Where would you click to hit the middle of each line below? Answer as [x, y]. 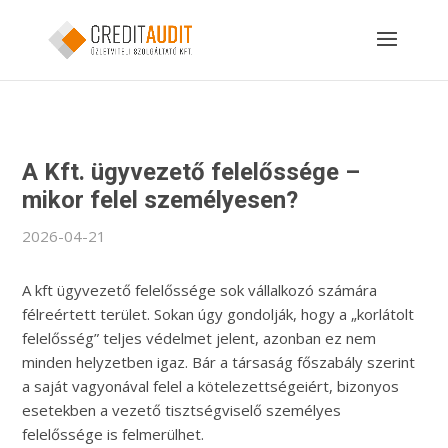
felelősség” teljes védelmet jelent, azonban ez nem [199, 338]
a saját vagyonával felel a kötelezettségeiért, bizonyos [211, 386]
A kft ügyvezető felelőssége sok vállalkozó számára [200, 290]
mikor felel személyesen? [160, 200]
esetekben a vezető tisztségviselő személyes [182, 410]
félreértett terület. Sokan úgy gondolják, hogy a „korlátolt [218, 314]
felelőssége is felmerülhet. [113, 434]
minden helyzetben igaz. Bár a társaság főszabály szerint [219, 362]
